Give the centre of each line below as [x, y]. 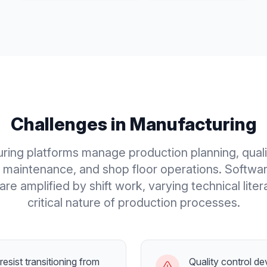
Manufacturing [193, 124]
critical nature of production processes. [133, 203]
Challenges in [70, 124]
